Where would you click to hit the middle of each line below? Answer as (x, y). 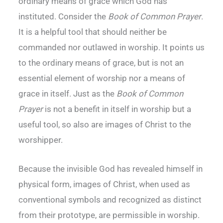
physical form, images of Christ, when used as (104, 184)
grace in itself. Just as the (67, 93)
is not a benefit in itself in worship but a (117, 109)
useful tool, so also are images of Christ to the (105, 124)
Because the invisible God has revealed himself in (111, 169)
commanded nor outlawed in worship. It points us (111, 47)
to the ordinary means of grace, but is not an (101, 62)
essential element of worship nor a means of (102, 78)
